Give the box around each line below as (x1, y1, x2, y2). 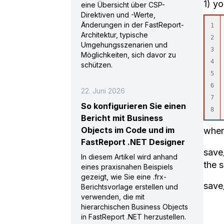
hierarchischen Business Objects (81, 202, 188, 211)
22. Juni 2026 (81, 86, 125, 95)
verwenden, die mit (81, 192, 144, 201)
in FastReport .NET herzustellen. (81, 212, 186, 221)
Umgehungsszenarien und (81, 40, 167, 49)
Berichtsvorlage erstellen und (81, 182, 178, 191)
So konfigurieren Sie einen (81, 101, 186, 111)
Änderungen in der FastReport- (81, 20, 184, 29)
